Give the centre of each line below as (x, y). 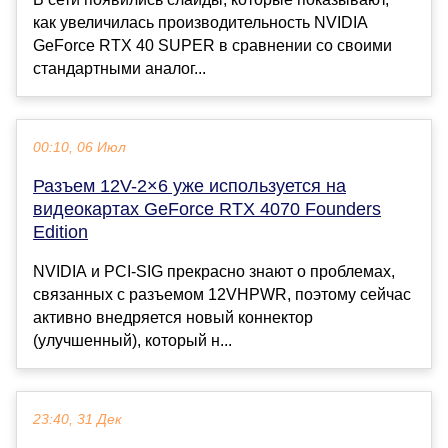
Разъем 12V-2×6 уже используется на (189, 186)
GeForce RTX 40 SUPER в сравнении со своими (212, 46)
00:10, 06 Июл (79, 148)
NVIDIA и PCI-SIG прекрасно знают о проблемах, (214, 272)
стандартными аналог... (119, 69)
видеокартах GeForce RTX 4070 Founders (207, 209)
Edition (60, 232)
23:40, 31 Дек (77, 420)
